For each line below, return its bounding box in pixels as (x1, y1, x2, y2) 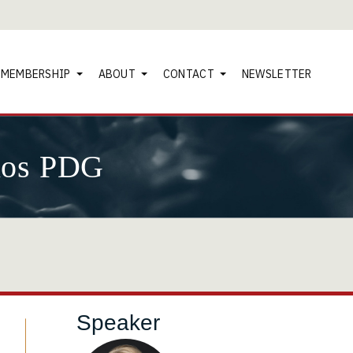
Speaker (76, 310, 160, 335)
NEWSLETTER (241, 66, 312, 81)
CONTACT (162, 66, 214, 81)
